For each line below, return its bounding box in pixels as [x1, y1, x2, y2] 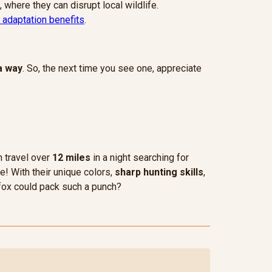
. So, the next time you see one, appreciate [22, 63, 202, 75]
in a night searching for [90, 151, 189, 163]
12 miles [52, 151, 90, 163]
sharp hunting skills [115, 166, 203, 178]
